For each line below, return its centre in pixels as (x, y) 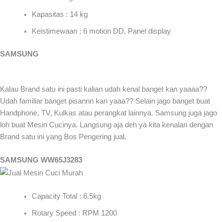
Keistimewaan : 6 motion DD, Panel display (101, 31)
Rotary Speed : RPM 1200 (74, 213)
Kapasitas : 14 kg (59, 14)
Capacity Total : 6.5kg (66, 196)
